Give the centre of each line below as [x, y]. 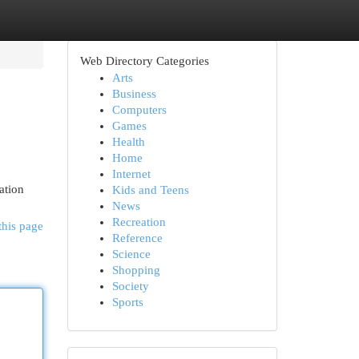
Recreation [139, 222]
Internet [131, 174]
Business [134, 94]
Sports [127, 302]
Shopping [136, 270]
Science [131, 254]
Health [128, 142]
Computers [139, 110]
